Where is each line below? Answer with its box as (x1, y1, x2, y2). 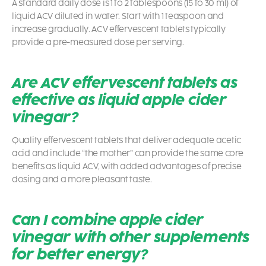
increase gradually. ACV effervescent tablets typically (12, 24, 226, 35)
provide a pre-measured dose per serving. (12, 37, 184, 48)
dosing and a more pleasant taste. (12, 175, 152, 185)
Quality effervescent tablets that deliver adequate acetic (12, 135, 242, 146)
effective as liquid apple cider (12, 91, 227, 109)
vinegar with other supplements (12, 229, 249, 246)
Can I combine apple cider (12, 211, 204, 229)
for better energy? (12, 246, 148, 264)
